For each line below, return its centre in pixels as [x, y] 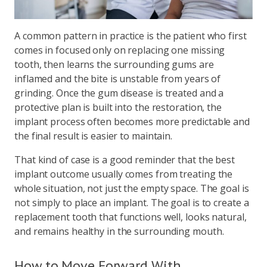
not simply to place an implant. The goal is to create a [132, 202]
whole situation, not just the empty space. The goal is [132, 188]
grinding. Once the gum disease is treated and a [119, 93]
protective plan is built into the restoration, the [118, 107]
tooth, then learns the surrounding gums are [114, 64]
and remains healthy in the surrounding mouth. [119, 231]
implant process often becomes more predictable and [132, 121]
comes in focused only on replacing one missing [120, 50]
